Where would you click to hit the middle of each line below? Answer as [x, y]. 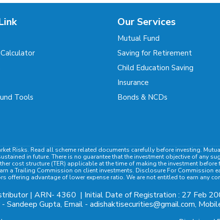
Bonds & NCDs [142, 97]
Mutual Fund [138, 38]
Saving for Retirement [155, 53]
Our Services [147, 22]
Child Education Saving [155, 68]
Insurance [133, 82]
